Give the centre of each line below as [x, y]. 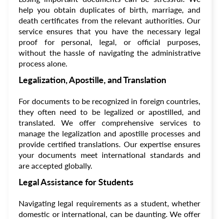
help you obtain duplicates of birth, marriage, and [109, 10]
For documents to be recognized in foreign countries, [109, 101]
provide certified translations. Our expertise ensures [109, 144]
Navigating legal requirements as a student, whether [109, 203]
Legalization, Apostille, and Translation [92, 80]
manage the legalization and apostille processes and [109, 133]
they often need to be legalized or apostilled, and [109, 112]
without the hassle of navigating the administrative [109, 53]
